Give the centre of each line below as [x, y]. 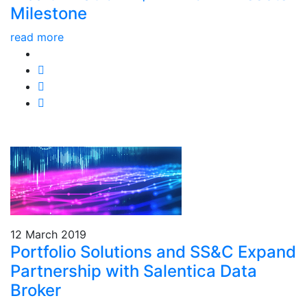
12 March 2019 [48, 234]
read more [37, 37]
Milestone [49, 13]
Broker [36, 290]
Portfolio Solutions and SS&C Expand [153, 251]
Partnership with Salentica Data [134, 271]
